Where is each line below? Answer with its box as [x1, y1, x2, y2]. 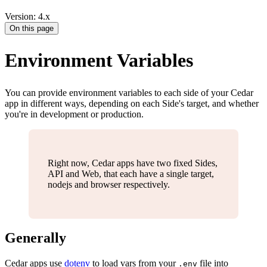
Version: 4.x [5, 11, 50, 21]
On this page [10, 24, 54, 33]
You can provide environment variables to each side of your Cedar [5, 87, 253, 98]
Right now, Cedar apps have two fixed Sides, [48, 157, 218, 168]
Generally [5, 230, 66, 246]
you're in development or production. [5, 108, 144, 119]
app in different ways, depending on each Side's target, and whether [5, 98, 259, 108]
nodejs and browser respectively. [48, 179, 170, 190]
